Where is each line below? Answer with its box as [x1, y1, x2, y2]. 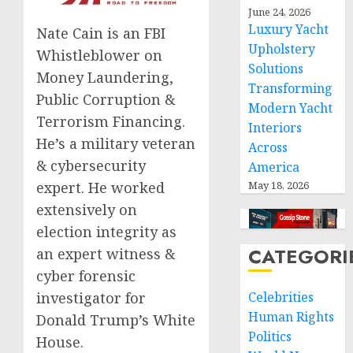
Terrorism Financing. [36, 112, 185, 132]
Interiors [248, 119, 303, 136]
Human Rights [248, 308, 335, 325]
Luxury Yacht [248, 20, 329, 38]
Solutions [248, 60, 304, 77]
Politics [248, 328, 292, 345]
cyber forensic [36, 266, 136, 286]
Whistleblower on [36, 46, 162, 65]
